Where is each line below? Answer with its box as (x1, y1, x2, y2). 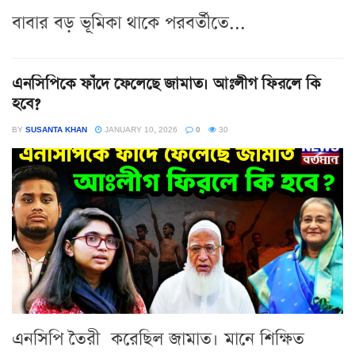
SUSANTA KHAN (25, 122, 87, 136)
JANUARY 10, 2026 (102, 122, 177, 136)
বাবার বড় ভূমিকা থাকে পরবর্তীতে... (12, 10, 246, 36)
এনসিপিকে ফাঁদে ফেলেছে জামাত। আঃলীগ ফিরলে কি (12, 72, 321, 95)
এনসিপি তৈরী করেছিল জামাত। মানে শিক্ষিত (12, 326, 304, 352)
